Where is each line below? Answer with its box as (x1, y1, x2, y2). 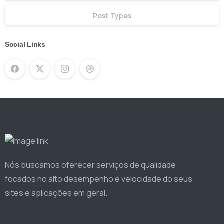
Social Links (5, 41, 45, 49)
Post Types (92, 10, 131, 20)
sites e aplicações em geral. (5, 187, 107, 198)
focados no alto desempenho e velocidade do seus (5, 173, 192, 184)
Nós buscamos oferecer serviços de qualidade (5, 159, 176, 170)
